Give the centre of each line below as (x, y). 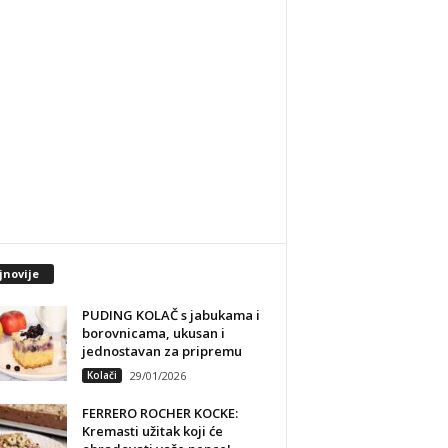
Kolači (101, 374)
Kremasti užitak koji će (152, 430)
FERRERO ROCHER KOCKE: (159, 412)
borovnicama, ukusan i (153, 332)
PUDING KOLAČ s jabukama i (170, 314)
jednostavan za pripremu (161, 350)
